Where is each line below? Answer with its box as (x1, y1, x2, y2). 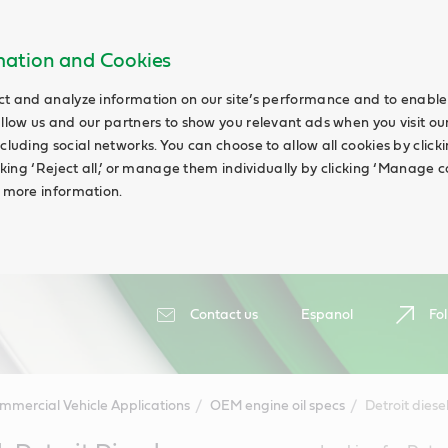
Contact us (190, 308, 258, 322)
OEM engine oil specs (209, 399, 345, 413)
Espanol (301, 308, 353, 322)
